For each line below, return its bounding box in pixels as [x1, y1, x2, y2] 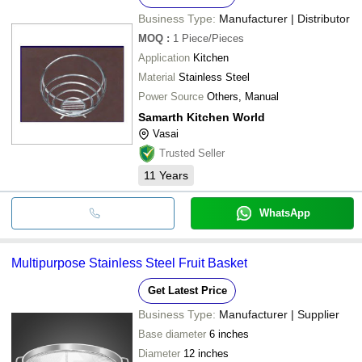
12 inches [183, 347, 229, 360]
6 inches [209, 327, 249, 340]
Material [138, 70, 175, 83]
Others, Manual [207, 90, 279, 103]
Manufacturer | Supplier [219, 307, 339, 321]
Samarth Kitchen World [138, 110, 265, 124]
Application [138, 51, 190, 64]
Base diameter [138, 327, 206, 340]
